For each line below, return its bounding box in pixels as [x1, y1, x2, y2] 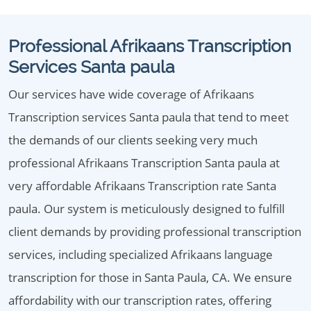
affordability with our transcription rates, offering [8, 292, 271, 308]
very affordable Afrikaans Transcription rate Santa [8, 178, 276, 194]
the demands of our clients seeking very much [8, 132, 258, 148]
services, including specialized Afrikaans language [8, 246, 273, 262]
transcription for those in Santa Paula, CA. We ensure [8, 269, 292, 285]
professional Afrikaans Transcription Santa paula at [8, 155, 280, 171]
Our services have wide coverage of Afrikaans [8, 86, 254, 102]
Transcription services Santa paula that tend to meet [8, 109, 289, 125]
